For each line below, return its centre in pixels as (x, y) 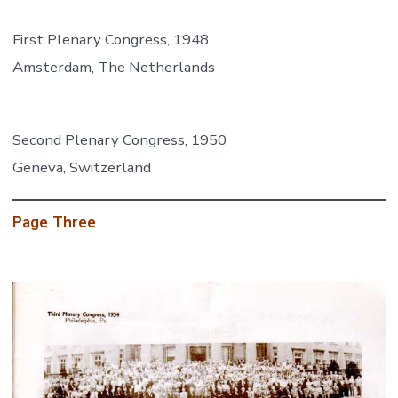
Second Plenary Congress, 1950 (119, 140)
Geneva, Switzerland (81, 168)
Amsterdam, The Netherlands (113, 68)
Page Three (54, 222)
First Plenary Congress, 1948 (110, 40)
